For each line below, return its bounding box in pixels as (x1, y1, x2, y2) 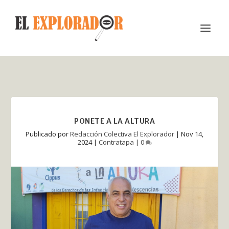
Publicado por (26, 129, 70, 139)
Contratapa (98, 138, 134, 147)
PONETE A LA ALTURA (74, 117, 155, 126)
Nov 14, (181, 129, 203, 139)
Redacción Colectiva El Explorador (70, 129, 174, 139)
